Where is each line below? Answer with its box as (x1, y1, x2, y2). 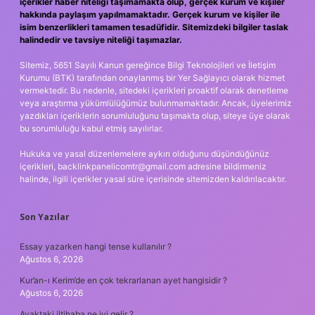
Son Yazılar (20, 210, 70, 223)
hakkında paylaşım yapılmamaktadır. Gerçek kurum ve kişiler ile (20, 8, 280, 20)
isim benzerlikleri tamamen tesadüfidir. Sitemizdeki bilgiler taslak (20, 21, 288, 32)
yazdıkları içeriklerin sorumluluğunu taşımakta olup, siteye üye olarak (20, 110, 290, 121)
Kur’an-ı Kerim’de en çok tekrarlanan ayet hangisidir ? (20, 274, 227, 285)
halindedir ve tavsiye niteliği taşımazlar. (20, 34, 182, 45)
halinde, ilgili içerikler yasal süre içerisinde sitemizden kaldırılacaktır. (20, 173, 286, 184)
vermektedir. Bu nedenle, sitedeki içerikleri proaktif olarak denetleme (20, 84, 288, 96)
